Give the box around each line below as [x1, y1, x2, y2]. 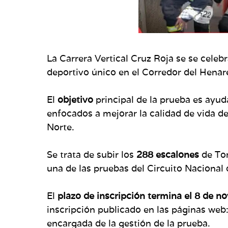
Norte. [47, 121, 74, 133]
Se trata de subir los [47, 148, 136, 160]
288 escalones [136, 148, 199, 160]
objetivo [58, 93, 96, 105]
